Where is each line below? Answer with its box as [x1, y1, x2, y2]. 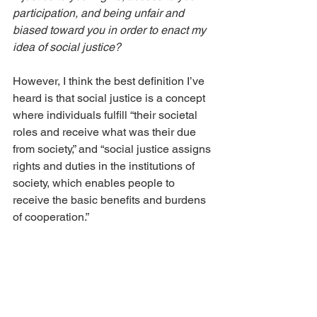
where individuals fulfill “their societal [13, 108, 200, 122]
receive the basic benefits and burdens [13, 193, 209, 207]
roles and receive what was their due [13, 125, 199, 139]
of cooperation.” [13, 210, 89, 224]
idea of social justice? [13, 40, 121, 54]
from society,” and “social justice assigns [13, 142, 214, 156]
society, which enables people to [13, 176, 178, 190]
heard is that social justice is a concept [13, 91, 208, 105]
